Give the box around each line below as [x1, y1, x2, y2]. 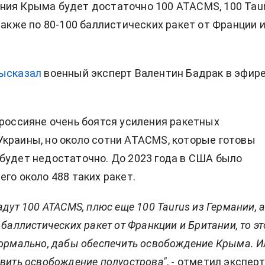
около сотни [60, 133, 125, 146]
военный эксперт [41, 66, 135, 79]
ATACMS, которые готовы [124, 133, 256, 146]
